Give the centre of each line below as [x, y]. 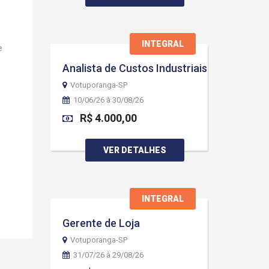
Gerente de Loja [101, 223]
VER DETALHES [135, 150]
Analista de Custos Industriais [134, 68]
